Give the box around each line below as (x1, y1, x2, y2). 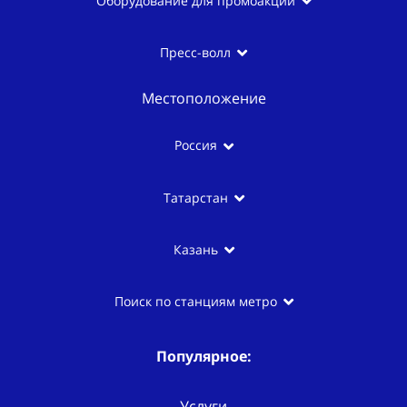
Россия (174, 136, 217, 154)
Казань (173, 241, 218, 259)
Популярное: (155, 346, 252, 367)
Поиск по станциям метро (114, 293, 277, 311)
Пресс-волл (160, 44, 231, 62)
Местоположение (141, 88, 266, 109)
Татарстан (163, 188, 228, 206)
